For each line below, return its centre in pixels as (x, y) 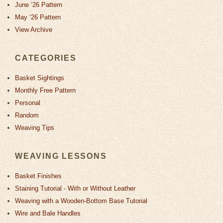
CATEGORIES (46, 58)
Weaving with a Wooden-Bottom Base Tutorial (81, 201)
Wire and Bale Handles (48, 213)
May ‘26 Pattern (38, 17)
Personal (28, 103)
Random (27, 115)
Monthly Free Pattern (45, 90)
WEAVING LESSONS (61, 156)
